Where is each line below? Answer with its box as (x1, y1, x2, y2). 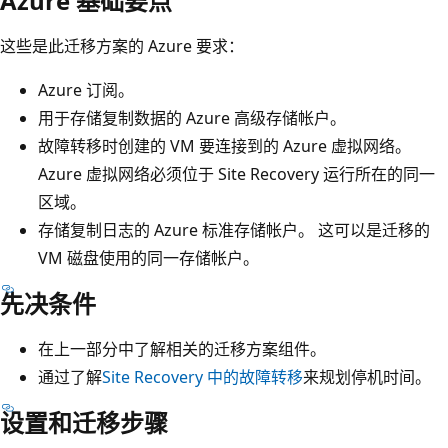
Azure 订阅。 (38, 79, 134, 102)
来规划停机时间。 (303, 366, 431, 389)
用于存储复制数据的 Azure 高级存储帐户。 (38, 107, 346, 130)
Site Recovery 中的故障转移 (102, 366, 303, 389)
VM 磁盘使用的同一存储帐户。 (38, 247, 259, 270)
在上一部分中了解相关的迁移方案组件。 (38, 338, 326, 361)
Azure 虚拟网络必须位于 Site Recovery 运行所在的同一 (38, 163, 435, 186)
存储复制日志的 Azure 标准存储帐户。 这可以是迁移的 (38, 219, 430, 242)
